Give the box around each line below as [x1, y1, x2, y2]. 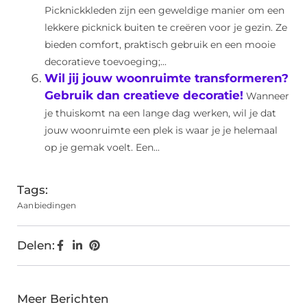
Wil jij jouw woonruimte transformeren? [45, 71, 288, 86]
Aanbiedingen [17, 200, 77, 211]
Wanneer [246, 90, 289, 102]
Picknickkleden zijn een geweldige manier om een [45, 5, 284, 16]
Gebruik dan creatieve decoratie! [45, 88, 243, 103]
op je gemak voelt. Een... [45, 142, 160, 153]
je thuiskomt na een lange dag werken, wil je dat [45, 108, 276, 119]
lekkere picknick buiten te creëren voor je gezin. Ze [45, 22, 287, 34]
